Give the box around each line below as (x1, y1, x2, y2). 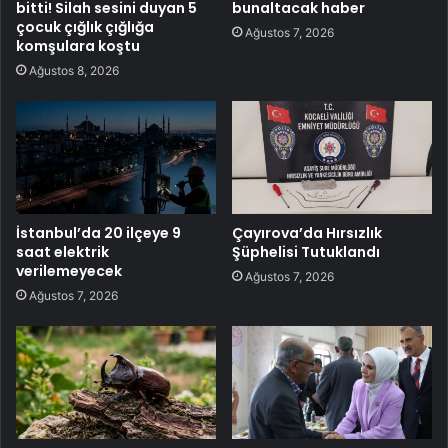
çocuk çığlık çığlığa (16, 16, 154, 37)
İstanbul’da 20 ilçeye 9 (16, 222, 181, 243)
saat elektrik (16, 241, 109, 262)
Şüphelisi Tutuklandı (232, 241, 380, 262)
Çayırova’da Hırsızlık (232, 222, 382, 243)
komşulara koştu (16, 35, 140, 56)
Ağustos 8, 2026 (29, 62, 119, 78)
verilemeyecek (16, 260, 122, 281)
